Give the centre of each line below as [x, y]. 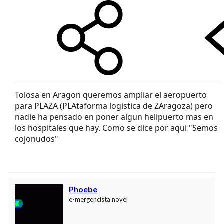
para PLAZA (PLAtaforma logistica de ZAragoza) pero [114, 106]
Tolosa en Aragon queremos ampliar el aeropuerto [111, 95]
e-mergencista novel [98, 200]
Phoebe [83, 189]
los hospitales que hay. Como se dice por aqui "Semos [116, 128]
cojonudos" [37, 139]
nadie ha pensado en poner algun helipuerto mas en [114, 117]
